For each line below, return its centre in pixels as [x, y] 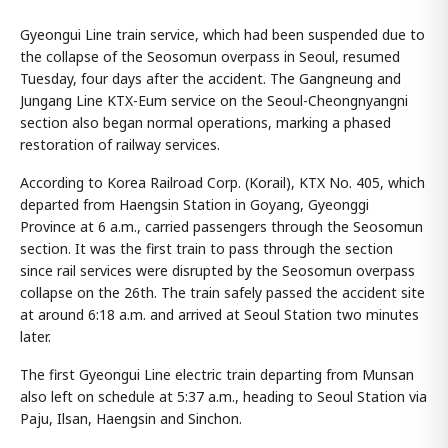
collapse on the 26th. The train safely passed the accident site [222, 292]
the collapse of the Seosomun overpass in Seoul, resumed [210, 56]
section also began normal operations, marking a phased [205, 122]
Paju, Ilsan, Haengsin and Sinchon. [131, 418]
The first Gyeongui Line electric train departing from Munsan [217, 374]
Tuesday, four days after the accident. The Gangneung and [210, 78]
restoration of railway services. [120, 144]
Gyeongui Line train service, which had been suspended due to [222, 34]
